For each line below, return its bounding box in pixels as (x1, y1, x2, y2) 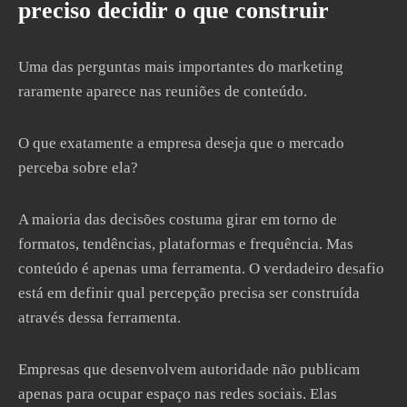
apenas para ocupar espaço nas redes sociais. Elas (18, 385, 337, 402)
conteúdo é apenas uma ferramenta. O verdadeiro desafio (18, 260, 384, 277)
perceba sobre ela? (18, 159, 138, 176)
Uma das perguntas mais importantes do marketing (18, 58, 343, 75)
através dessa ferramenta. (18, 309, 181, 326)
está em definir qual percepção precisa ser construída (18, 284, 360, 302)
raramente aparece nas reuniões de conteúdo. (18, 83, 307, 100)
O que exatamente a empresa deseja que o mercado (18, 134, 344, 152)
